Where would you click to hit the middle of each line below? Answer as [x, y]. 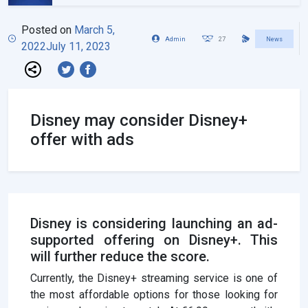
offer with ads [82, 140]
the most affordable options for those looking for [154, 295]
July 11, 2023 [79, 47]
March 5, [95, 30]
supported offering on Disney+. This [154, 240]
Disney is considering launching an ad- [154, 224]
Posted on [48, 30]
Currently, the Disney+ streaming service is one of [154, 278]
